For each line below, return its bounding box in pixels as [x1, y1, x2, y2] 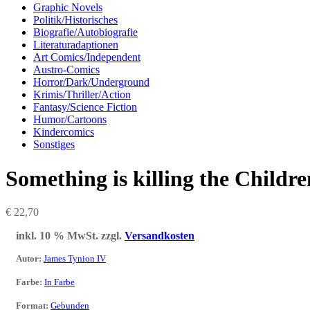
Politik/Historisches [33, 14, 118, 26]
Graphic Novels [33, 1, 102, 14]
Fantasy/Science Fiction [33, 101, 137, 113]
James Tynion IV [44, 253, 106, 264]
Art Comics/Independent [33, 51, 140, 64]
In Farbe [44, 277, 75, 288]
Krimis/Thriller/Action [33, 89, 131, 101]
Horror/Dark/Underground [33, 76, 149, 89]
